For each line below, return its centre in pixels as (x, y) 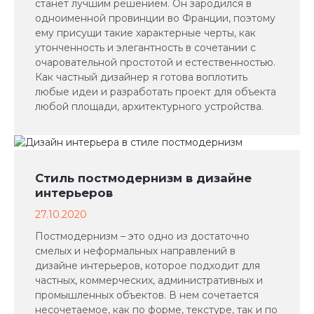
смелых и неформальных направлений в (135, 251)
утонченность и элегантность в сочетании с (145, 48)
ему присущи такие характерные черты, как (145, 33)
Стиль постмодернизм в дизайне (143, 178)
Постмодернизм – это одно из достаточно (142, 236)
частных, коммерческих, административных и (149, 280)
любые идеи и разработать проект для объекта (156, 92)
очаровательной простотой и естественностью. (155, 62)
